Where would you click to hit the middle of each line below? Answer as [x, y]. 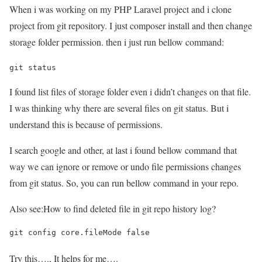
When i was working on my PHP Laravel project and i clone [120, 9]
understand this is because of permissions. [86, 124]
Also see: [26, 208]
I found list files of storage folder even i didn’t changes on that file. [130, 91]
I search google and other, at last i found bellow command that [123, 150]
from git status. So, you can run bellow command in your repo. [124, 182]
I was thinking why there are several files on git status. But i [119, 108]
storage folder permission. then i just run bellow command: [117, 42]
